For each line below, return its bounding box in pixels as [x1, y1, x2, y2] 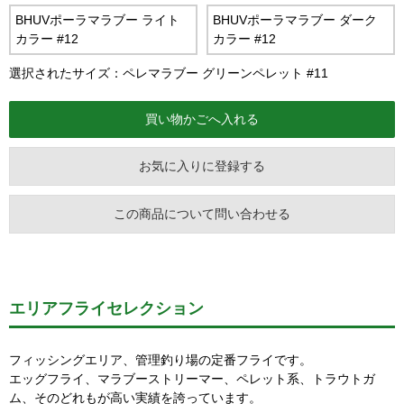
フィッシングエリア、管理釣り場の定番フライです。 [9, 353, 312, 367]
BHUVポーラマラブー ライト [15, 13, 179, 27]
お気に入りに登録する [139, 159, 265, 173]
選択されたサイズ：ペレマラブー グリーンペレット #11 [9, 66, 328, 80]
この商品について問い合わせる [114, 207, 290, 221]
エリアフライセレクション [9, 299, 204, 317]
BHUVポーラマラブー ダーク [213, 13, 377, 27]
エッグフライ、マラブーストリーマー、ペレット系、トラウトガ [9, 372, 375, 386]
